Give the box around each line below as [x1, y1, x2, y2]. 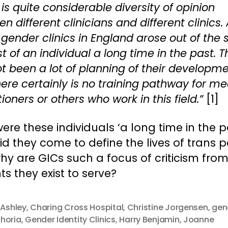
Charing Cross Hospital [30, 202, 124, 213]
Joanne [183, 214, 214, 225]
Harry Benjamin [119, 214, 180, 225]
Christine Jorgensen [127, 202, 208, 213]
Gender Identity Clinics [25, 214, 116, 225]
